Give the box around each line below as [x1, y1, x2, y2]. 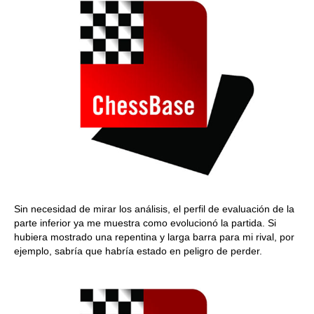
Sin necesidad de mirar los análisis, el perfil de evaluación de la [14, 203, 294, 214]
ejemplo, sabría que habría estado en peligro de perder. [14, 245, 262, 257]
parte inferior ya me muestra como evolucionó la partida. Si [14, 217, 276, 228]
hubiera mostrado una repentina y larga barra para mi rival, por [14, 231, 294, 243]
